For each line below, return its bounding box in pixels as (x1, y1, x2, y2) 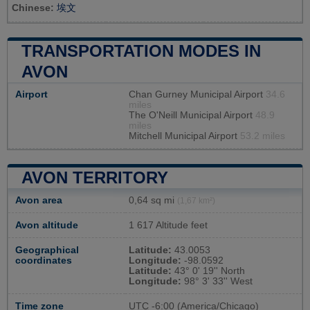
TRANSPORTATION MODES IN (21, 42, 261, 61)
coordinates (15, 255, 72, 266)
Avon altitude (15, 220, 78, 231)
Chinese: (12, 3, 54, 14)
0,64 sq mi (129, 195, 177, 206)
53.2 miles (240, 131, 285, 142)
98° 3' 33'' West (181, 276, 253, 287)
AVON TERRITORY (21, 168, 168, 188)
